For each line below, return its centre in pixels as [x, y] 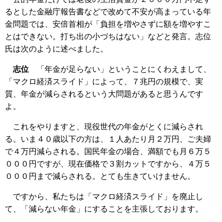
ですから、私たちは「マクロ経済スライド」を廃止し [104, 197]
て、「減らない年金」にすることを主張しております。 [104, 209]
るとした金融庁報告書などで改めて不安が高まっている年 [108, 12]
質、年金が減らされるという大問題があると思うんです [104, 94]
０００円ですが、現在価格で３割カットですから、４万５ [108, 164]
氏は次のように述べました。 [56, 49]
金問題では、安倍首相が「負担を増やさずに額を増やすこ [108, 24]
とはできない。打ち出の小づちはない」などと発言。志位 [108, 37]
